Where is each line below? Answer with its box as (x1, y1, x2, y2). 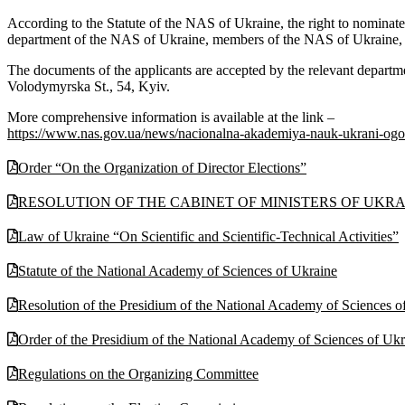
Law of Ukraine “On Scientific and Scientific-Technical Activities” (18, 228, 399, 244)
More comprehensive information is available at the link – (7, 108, 334, 125)
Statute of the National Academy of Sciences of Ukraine (18, 262, 337, 278)
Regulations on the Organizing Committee (18, 365, 259, 381)
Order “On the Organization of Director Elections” (18, 159, 306, 175)
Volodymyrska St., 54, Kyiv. (7, 78, 170, 94)
